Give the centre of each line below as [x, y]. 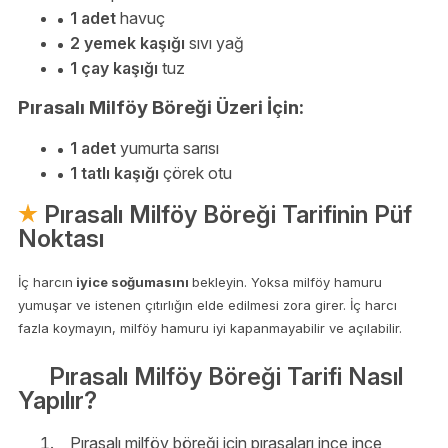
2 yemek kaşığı [127, 42]
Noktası [61, 239]
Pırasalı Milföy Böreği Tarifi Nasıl [226, 376]
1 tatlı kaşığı [114, 173]
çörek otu [195, 173]
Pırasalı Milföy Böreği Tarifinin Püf [225, 215]
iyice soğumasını [132, 282]
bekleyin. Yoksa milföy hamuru [287, 282]
